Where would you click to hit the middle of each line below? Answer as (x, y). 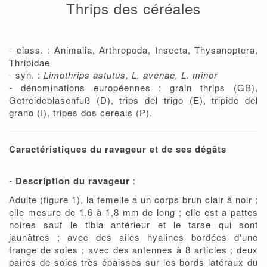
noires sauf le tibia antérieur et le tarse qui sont (133, 225)
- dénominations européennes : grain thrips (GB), (133, 88)
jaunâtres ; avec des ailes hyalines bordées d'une (133, 237)
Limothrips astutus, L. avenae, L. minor (131, 75)
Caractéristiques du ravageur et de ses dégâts (118, 149)
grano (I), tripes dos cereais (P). (81, 113)
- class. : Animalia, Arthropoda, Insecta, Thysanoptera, (133, 50)
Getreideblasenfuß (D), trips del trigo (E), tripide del (133, 100)
